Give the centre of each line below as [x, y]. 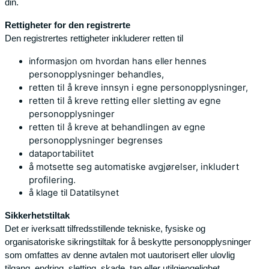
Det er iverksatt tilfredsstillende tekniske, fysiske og [105, 228]
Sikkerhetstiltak [37, 215]
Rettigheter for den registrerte [68, 25]
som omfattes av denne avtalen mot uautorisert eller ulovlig [120, 255]
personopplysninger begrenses [96, 140]
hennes [191, 61]
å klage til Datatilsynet [74, 192]
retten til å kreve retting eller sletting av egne [125, 100]
